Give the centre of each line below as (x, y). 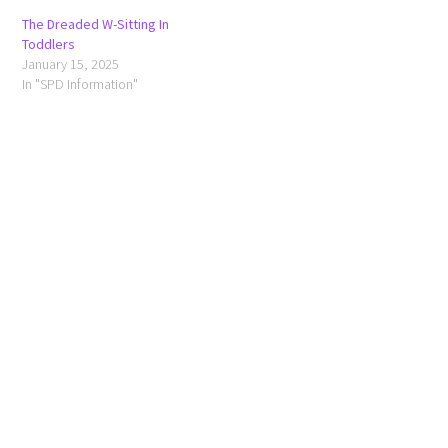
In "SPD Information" (80, 83)
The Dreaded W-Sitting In (96, 23)
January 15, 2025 (71, 63)
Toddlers (49, 43)
